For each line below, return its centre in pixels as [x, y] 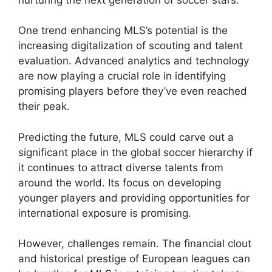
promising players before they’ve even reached [133, 91]
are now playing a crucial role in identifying [122, 76]
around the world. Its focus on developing [120, 182]
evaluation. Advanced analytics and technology [134, 61]
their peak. [44, 107]
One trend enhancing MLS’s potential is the [123, 31]
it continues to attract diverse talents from [121, 167]
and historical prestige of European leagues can [134, 259]
